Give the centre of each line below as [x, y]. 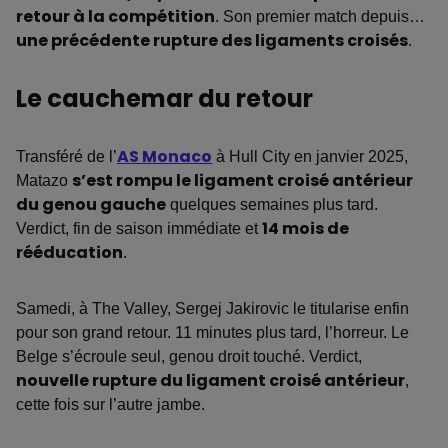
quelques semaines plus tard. [272, 205]
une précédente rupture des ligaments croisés [212, 41]
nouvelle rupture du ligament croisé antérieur [210, 381]
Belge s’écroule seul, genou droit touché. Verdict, [189, 357]
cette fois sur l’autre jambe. [110, 405]
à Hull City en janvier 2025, [310, 157]
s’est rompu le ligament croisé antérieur [242, 181]
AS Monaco [164, 157]
